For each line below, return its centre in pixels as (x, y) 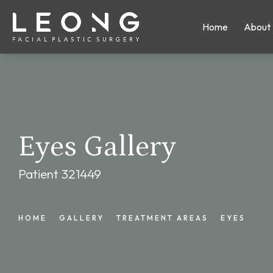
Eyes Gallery (97, 147)
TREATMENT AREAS (162, 218)
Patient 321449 (60, 174)
